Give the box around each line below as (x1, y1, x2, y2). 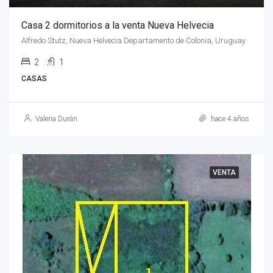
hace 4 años (209, 115, 249, 124)
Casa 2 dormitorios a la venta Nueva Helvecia (21, 19, 214, 32)
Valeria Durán (35, 115, 77, 124)
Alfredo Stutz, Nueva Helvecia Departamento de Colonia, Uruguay (21, 36, 246, 46)
